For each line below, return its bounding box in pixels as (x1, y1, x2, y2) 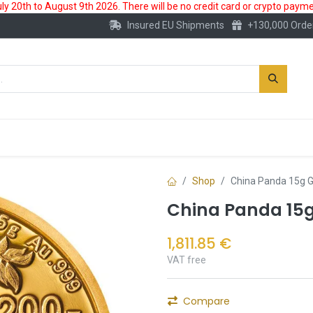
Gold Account (96, 130, 168, 145)
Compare (183, 294, 230, 309)
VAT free (167, 254, 206, 266)
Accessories (209, 130, 272, 145)
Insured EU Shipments (126, 20, 224, 31)
